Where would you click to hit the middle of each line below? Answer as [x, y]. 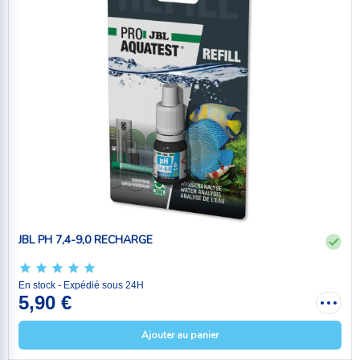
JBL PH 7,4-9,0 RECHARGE [86, 239]
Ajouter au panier [180, 335]
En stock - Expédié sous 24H [81, 286]
